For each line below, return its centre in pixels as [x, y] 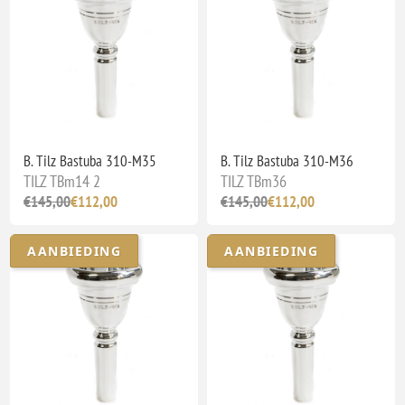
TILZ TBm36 [254, 182]
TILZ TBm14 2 [62, 182]
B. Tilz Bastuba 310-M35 [90, 161]
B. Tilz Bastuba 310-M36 [287, 161]
